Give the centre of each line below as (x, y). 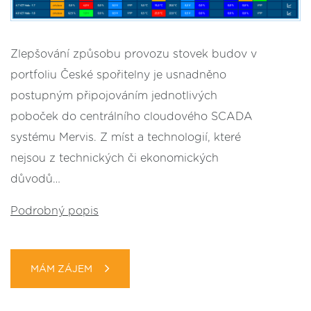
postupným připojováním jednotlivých (114, 96)
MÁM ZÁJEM (61, 269)
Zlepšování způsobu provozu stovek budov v (134, 54)
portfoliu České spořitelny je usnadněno (118, 75)
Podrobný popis (54, 211)
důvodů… (35, 179)
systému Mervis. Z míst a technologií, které (126, 137)
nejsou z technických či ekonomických (115, 158)
